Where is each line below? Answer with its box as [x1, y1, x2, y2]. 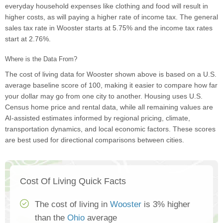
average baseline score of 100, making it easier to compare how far [5, 81, 218, 90]
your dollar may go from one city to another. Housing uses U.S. [5, 92, 203, 101]
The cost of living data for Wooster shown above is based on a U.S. [5, 70, 217, 79]
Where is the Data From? [5, 55, 77, 63]
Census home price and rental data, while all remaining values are [5, 103, 213, 111]
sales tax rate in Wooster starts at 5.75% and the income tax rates [5, 24, 213, 32]
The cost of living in [35, 200, 110, 210]
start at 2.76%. [5, 35, 51, 43]
